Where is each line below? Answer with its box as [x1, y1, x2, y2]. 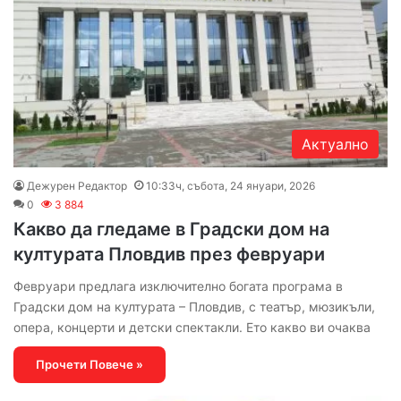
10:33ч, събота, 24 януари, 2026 [146, 178, 315, 192]
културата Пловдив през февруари [13, 243, 325, 265]
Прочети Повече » [36, 356, 143, 371]
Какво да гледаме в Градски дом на [13, 218, 329, 240]
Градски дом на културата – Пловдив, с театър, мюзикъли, [13, 298, 375, 314]
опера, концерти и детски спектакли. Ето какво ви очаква [13, 319, 371, 335]
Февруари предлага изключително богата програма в [13, 277, 343, 294]
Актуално [302, 134, 369, 153]
